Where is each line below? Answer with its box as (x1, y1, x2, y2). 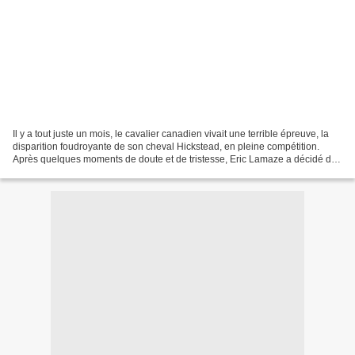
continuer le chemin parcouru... (13, 166, 146, 177)
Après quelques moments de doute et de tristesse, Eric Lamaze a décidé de (13, 153, 337, 165)
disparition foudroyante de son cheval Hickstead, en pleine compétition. (13, 140, 319, 152)
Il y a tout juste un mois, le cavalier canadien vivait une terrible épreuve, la (13, 128, 329, 139)
